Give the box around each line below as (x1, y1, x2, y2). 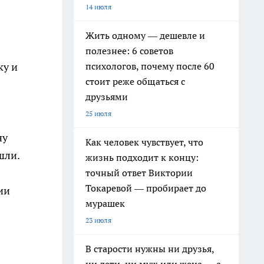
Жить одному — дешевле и (85, 29, 205, 41)
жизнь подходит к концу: (85, 151, 199, 163)
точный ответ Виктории (85, 167, 193, 179)
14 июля (85, 2, 111, 11)
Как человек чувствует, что (85, 136, 203, 148)
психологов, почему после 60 (85, 60, 214, 72)
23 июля (85, 216, 111, 225)
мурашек (85, 197, 125, 209)
